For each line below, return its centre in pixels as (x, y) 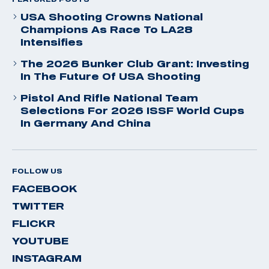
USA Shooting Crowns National (112, 17)
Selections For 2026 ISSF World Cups (132, 110)
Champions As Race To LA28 (107, 29)
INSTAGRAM (47, 258)
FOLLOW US (37, 171)
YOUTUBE (40, 240)
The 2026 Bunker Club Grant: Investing (135, 63)
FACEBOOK (45, 188)
